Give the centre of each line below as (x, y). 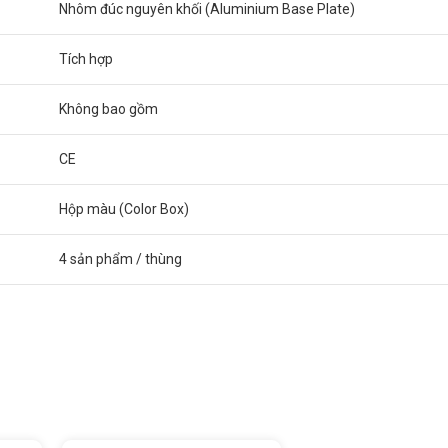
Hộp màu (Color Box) (124, 209)
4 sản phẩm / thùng (120, 259)
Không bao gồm (108, 109)
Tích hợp (86, 59)
